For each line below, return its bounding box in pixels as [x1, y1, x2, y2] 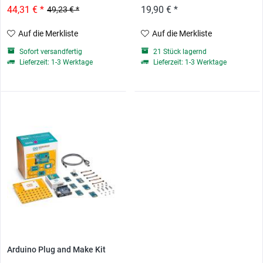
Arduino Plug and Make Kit [7, 244, 106, 255]
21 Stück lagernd [151, 47, 207, 56]
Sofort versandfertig [18, 47, 83, 56]
